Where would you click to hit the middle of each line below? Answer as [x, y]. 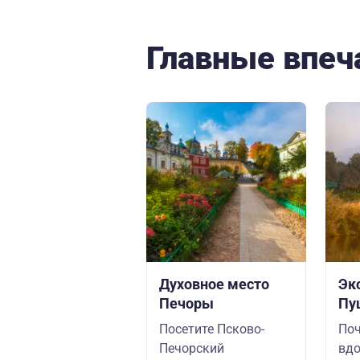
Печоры [186, 303]
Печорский [192, 348]
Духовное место [214, 284]
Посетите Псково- [212, 329]
